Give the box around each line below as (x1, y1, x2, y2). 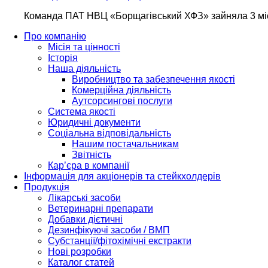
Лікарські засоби (48, 192, 121, 203)
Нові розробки (48, 246, 111, 257)
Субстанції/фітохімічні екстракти (48, 235, 191, 246)
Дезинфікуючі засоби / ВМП (48, 224, 170, 235)
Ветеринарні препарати (48, 203, 153, 214)
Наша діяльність (48, 63, 121, 74)
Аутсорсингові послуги (72, 95, 172, 106)
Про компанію (24, 31, 86, 41)
